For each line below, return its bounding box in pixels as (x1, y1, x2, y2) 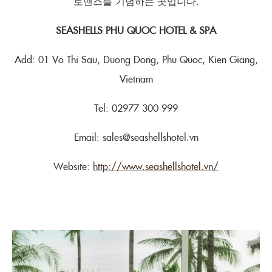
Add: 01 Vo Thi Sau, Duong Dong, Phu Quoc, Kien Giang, (14, 52, 258, 66)
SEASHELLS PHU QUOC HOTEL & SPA (56, 23, 216, 36)
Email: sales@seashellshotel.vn (73, 130, 199, 143)
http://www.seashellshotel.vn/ (93, 159, 219, 172)
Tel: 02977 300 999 (94, 101, 178, 114)
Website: (53, 159, 93, 172)
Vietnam (119, 72, 153, 85)
